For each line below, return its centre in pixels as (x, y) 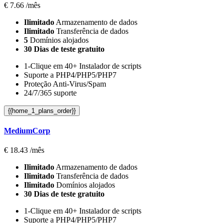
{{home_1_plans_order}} (42, 111)
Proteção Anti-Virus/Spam (65, 84)
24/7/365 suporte (50, 93)
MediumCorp (27, 130)
